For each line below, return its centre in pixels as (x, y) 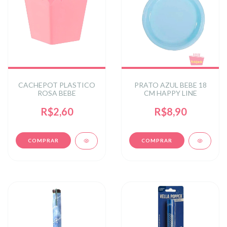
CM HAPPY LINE (170, 93)
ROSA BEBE (57, 93)
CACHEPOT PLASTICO (57, 85)
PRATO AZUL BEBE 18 (170, 85)
